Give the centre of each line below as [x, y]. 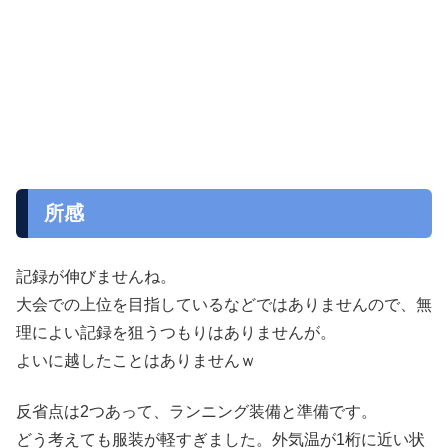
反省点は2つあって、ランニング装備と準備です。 [196, 411]
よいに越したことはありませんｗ [136, 361]
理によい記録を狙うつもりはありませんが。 [176, 333]
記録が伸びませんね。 [96, 277]
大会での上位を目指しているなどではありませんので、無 [224, 305]
